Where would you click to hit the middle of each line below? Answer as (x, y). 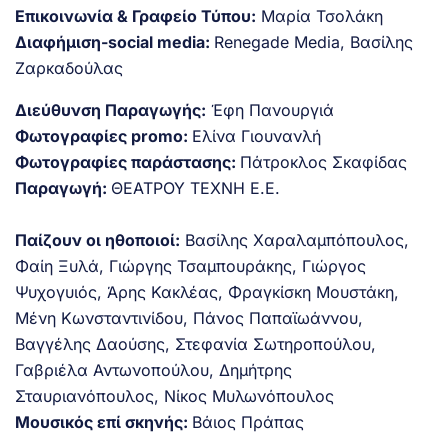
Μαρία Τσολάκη (319, 15)
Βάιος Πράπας (248, 421)
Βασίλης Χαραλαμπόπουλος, (294, 239)
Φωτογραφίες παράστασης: (127, 161)
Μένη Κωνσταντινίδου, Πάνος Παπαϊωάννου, (189, 317)
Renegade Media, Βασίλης (313, 41)
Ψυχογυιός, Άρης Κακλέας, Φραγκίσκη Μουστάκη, (207, 291)
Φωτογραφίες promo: (103, 135)
